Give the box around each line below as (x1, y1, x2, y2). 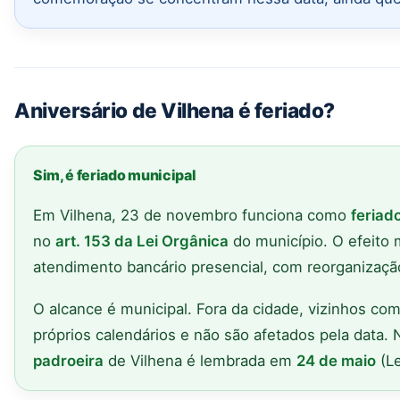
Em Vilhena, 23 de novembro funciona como (33, 205, 351, 224)
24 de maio (296, 351, 376, 370)
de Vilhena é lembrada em (104, 351, 296, 370)
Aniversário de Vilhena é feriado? (14, 97, 336, 122)
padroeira (33, 351, 104, 370)
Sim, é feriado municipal (33, 165, 196, 184)
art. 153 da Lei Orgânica (55, 231, 229, 250)
